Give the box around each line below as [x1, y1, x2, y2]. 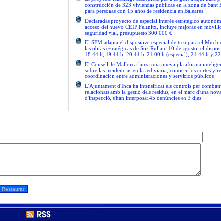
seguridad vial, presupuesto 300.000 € [85, 30, 172, 36]
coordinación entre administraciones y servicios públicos [85, 73, 214, 79]
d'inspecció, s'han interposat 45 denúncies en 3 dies [85, 95, 201, 101]
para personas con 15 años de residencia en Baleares [85, 8, 203, 14]
